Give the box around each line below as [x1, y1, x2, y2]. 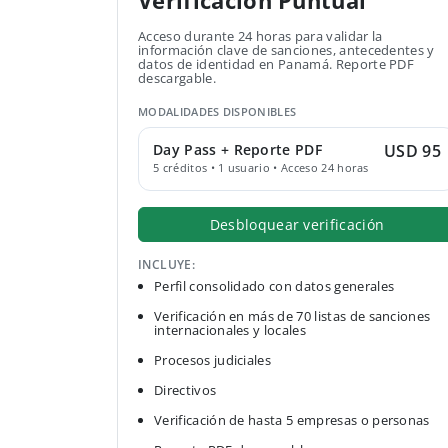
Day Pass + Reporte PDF [153, 140, 323, 159]
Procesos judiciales [154, 351, 272, 369]
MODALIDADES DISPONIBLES [138, 104, 297, 119]
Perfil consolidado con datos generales [154, 277, 395, 295]
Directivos [154, 381, 217, 399]
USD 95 [384, 140, 441, 162]
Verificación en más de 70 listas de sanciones [154, 307, 431, 325]
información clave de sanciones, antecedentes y [138, 41, 435, 59]
